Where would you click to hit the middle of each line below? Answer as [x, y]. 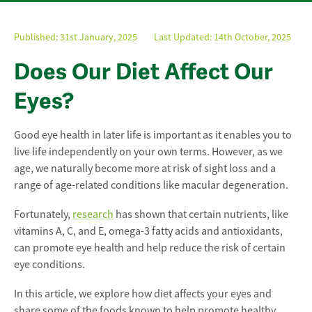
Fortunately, [43, 214]
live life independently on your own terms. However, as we [148, 152]
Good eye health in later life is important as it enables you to [153, 135]
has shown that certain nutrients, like [201, 214]
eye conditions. [49, 265]
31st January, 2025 [100, 37]
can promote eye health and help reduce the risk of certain [150, 248]
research [93, 214]
